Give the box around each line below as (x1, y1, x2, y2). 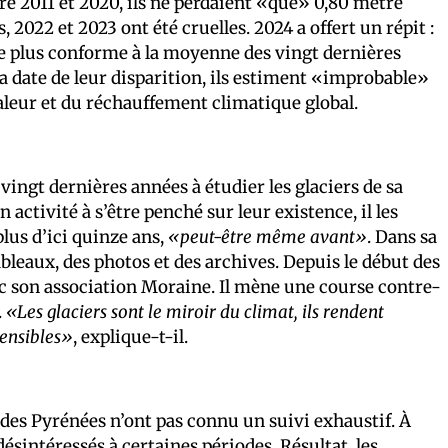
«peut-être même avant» (168, 226, 367, 249)
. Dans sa (367, 226, 437, 249)
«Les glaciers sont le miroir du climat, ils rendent (6, 301, 384, 324)
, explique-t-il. (73, 326, 188, 349)
